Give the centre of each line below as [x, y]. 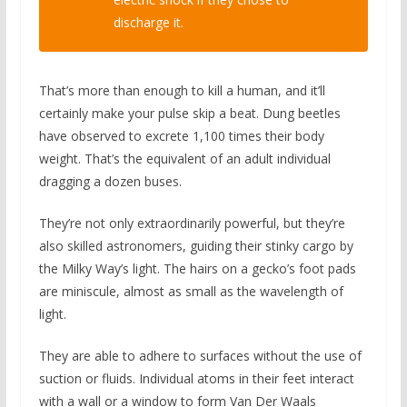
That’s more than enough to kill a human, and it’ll [182, 91]
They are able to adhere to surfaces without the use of [200, 356]
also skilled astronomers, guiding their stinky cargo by [196, 246]
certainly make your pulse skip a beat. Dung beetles [189, 114]
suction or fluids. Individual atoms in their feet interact [196, 379]
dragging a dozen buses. [110, 182]
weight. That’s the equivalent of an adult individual [184, 159]
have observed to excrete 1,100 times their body [181, 136]
